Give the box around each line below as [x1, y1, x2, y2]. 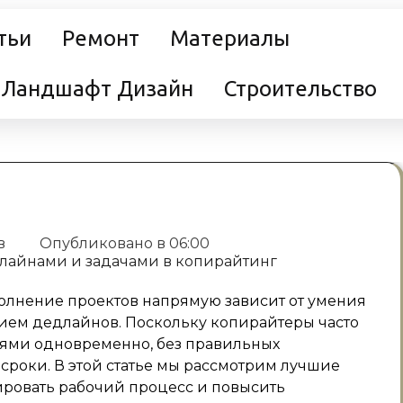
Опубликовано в [36, 235, 169, 252]
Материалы [170, 26, 290, 50]
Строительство [224, 76, 377, 101]
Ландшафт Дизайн [2, 76, 193, 101]
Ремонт [62, 26, 139, 50]
